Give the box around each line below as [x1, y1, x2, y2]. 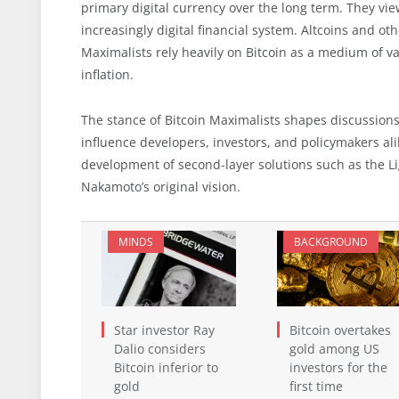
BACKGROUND [293, 233, 368, 249]
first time [289, 377, 343, 395]
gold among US [289, 339, 379, 357]
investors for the [289, 358, 387, 376]
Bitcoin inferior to [114, 358, 218, 376]
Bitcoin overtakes [289, 321, 391, 338]
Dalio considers [114, 339, 206, 357]
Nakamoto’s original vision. [81, 178, 240, 195]
